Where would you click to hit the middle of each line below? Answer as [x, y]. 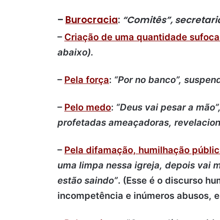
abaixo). [75, 53]
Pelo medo [88, 108]
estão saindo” [88, 181]
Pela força [87, 80]
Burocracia [92, 20]
